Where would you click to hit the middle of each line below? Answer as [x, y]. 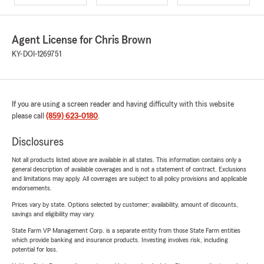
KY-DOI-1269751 [37, 55]
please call [29, 116]
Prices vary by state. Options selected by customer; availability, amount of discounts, [125, 205]
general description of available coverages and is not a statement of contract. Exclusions [129, 169]
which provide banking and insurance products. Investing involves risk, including [120, 240]
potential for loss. [35, 250]
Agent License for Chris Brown [82, 40]
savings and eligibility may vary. [53, 214]
